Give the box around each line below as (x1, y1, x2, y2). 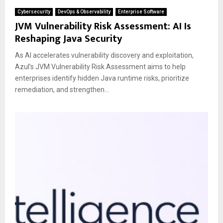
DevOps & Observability (58, 8, 111, 14)
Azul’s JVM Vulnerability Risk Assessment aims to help (15, 62, 186, 71)
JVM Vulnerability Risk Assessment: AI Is (15, 17, 191, 35)
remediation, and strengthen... (15, 85, 109, 94)
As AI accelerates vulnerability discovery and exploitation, (15, 51, 194, 59)
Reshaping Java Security (15, 30, 122, 47)
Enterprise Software (118, 8, 164, 14)
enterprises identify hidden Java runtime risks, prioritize (15, 74, 189, 82)
